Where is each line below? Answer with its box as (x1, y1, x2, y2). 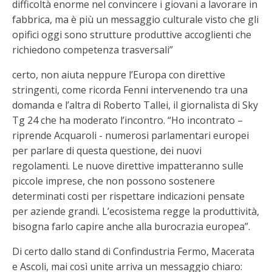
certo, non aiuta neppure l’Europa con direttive (12, 67, 225, 81)
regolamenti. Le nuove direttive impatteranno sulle (12, 158, 243, 172)
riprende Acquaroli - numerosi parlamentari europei (12, 128, 249, 142)
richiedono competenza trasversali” (12, 42, 173, 56)
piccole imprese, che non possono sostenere (12, 174, 215, 188)
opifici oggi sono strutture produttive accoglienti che (12, 27, 251, 41)
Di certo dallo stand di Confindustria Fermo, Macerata (12, 244, 254, 258)
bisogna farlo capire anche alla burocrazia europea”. (12, 219, 250, 233)
